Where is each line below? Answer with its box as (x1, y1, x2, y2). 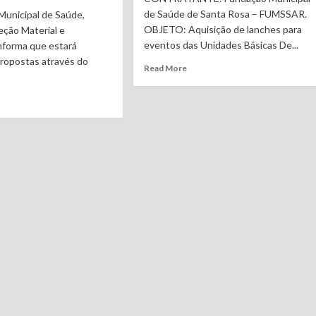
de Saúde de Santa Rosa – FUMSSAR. (143, 7, 307, 20)
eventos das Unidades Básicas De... (143, 38, 298, 51)
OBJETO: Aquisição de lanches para (143, 23, 302, 35)
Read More (143, 62, 187, 73)
